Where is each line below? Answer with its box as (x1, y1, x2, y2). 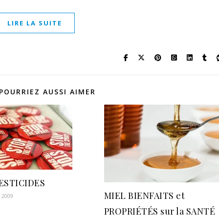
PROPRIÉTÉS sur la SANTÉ (104, 205, 216, 218)
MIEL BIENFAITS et (104, 190, 185, 202)
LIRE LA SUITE (7, 19, 62, 27)
